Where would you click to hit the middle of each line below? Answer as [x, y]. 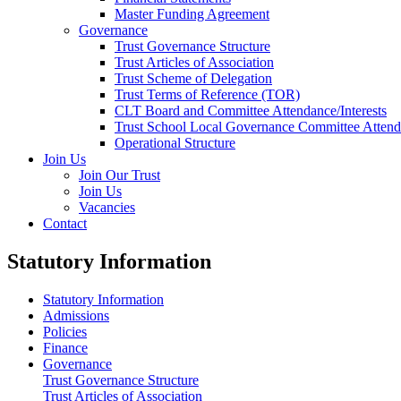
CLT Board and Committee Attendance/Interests [251, 110]
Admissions [76, 315]
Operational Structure [175, 142]
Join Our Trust [119, 175]
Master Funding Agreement [192, 13]
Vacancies [107, 207]
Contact [65, 223]
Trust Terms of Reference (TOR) [207, 94]
